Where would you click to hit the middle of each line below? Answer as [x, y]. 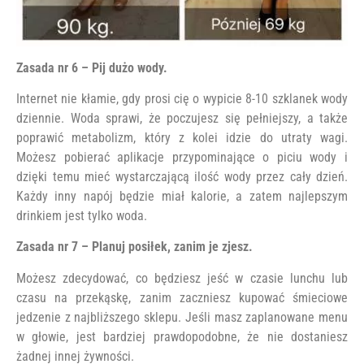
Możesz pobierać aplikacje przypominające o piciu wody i [182, 157]
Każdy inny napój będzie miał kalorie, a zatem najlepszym [182, 196]
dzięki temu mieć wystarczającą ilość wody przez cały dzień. [182, 176]
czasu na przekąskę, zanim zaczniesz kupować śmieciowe [182, 297]
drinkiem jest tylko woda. [82, 215]
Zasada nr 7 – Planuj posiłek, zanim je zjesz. [134, 247]
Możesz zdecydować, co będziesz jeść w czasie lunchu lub [182, 278]
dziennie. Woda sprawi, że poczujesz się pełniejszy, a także [182, 118]
